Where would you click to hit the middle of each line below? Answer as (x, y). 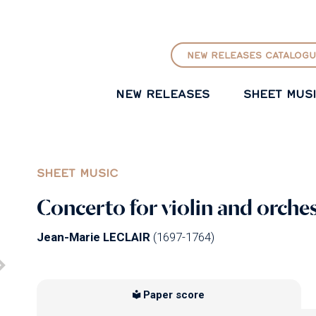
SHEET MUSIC (77, 172)
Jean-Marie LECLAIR (93, 237)
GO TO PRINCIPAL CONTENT (157, 12)
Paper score (174, 295)
